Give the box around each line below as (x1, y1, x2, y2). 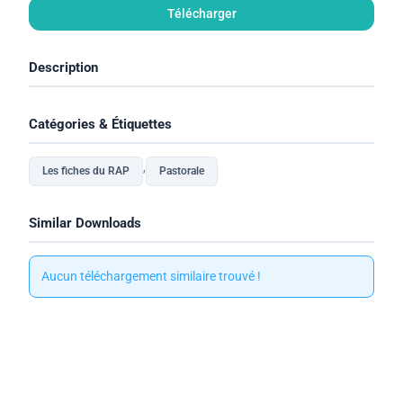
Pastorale (159, 165, 205, 178)
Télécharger (166, 6, 237, 22)
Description (29, 59, 99, 76)
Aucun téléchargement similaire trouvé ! (40, 269, 261, 284)
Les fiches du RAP (42, 165, 130, 178)
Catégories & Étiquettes (29, 116, 173, 133)
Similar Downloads (29, 215, 142, 232)
